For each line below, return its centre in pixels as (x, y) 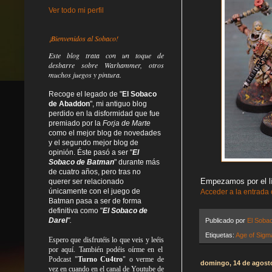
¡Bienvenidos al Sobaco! (83, 38)
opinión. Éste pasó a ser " (90, 152)
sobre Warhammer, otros (119, 65)
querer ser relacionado (86, 181)
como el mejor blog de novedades (105, 133)
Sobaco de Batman (81, 162)
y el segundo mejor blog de (93, 142)
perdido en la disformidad (92, 113)
